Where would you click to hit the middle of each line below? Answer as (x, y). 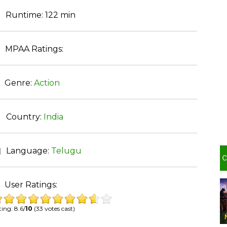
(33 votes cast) (53, 209)
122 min (60, 15)
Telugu (66, 151)
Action (47, 83)
